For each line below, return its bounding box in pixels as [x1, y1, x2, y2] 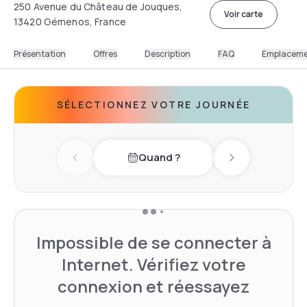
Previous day [74, 157, 139, 173]
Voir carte [223, 8, 263, 20]
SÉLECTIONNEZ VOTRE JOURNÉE [56, 97, 251, 111]
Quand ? [138, 150, 180, 165]
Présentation [14, 47, 66, 60]
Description [145, 47, 191, 60]
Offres [93, 47, 117, 60]
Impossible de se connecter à [36, 230, 271, 254]
